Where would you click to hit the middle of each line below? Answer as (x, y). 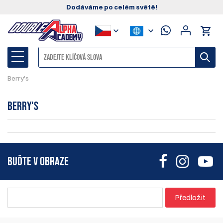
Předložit (190, 198)
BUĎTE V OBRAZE (38, 161)
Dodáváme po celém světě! (111, 7)
